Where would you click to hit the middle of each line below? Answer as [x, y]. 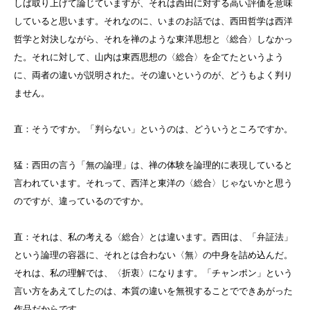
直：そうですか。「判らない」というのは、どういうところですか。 [153, 129]
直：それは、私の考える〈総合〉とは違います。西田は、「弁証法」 [153, 237]
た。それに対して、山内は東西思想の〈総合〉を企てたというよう [149, 57]
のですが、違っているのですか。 [81, 201]
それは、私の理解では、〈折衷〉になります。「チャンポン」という [153, 273]
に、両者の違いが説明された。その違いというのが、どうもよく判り [153, 75]
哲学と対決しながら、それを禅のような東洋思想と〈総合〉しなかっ [153, 39]
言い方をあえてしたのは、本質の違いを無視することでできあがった [153, 291]
